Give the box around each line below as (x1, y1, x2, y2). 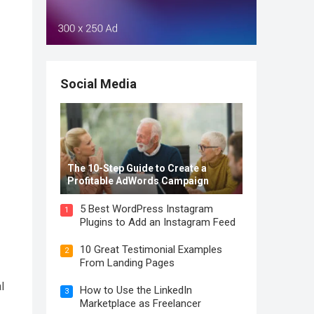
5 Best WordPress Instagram (80, 203, 213, 215)
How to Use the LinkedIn (80, 284, 192, 296)
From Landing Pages (80, 257, 175, 269)
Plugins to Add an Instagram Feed (80, 216, 235, 228)
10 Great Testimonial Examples (80, 243, 222, 256)
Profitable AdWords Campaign (67, 175, 209, 186)
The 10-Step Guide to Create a (67, 163, 207, 174)
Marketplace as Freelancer (80, 297, 201, 310)
